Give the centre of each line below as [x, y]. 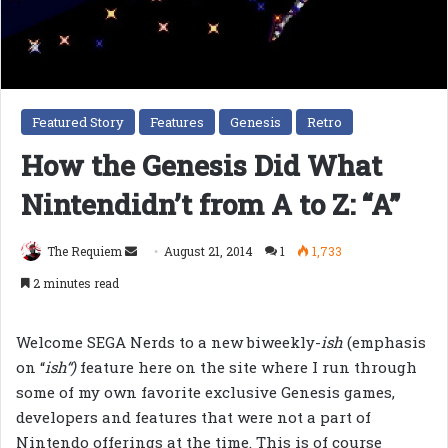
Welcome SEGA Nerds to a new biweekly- [168, 342]
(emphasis [386, 342]
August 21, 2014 [208, 251]
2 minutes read [74, 283]
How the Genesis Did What [201, 166]
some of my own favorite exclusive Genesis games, [205, 392]
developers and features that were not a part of [193, 417]
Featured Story [78, 122]
